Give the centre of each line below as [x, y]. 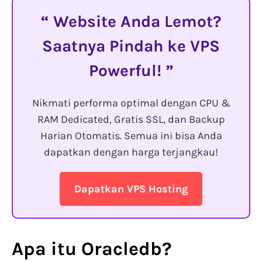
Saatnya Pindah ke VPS [131, 46]
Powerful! [127, 71]
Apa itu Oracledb [87, 249]
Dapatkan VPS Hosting [131, 189]
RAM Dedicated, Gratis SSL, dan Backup [131, 120]
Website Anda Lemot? [135, 22]
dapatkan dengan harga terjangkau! [131, 152]
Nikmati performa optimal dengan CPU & [131, 103]
